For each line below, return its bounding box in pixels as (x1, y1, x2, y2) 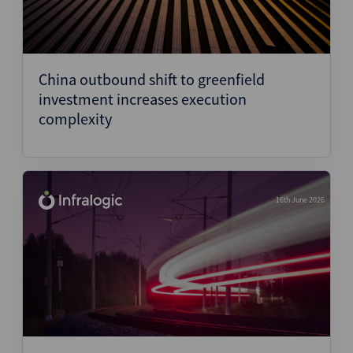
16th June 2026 (276, 195, 325, 205)
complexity (39, 109, 112, 128)
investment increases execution (39, 89, 247, 109)
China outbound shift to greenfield (39, 69, 265, 89)
